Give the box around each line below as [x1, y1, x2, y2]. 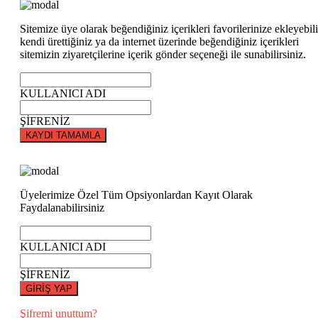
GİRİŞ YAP [26, 283, 72, 294]
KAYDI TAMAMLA [26, 130, 101, 141]
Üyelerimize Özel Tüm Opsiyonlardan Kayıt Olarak [20, 189, 253, 201]
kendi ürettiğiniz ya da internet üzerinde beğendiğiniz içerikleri [20, 35, 299, 48]
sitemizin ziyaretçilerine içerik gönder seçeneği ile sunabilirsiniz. [20, 48, 306, 60]
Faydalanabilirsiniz [20, 202, 104, 214]
